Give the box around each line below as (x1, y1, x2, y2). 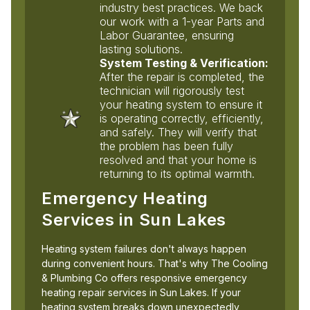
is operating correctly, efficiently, (99, 111, 264, 125)
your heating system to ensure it (99, 97, 262, 111)
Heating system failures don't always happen (41, 242, 246, 255)
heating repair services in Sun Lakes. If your (41, 286, 241, 298)
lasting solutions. (99, 42, 183, 56)
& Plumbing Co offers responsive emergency (41, 271, 247, 284)
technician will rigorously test (99, 83, 244, 98)
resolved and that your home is (99, 152, 257, 167)
